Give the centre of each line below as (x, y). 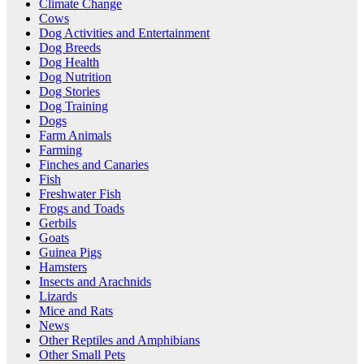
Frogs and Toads (82, 209)
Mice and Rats (76, 311)
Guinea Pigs (70, 253)
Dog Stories (69, 92)
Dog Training (74, 106)
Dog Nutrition (75, 77)
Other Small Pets (82, 355)
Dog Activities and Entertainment (124, 33)
